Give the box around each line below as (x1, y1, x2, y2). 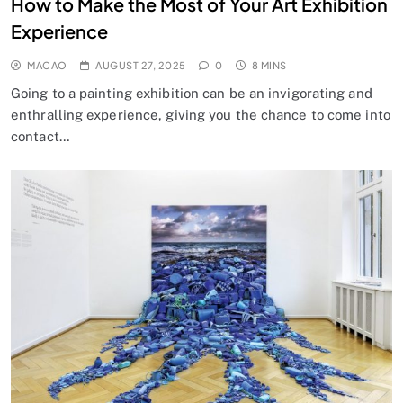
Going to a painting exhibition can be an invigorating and (11, 85, 372, 102)
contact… (11, 129, 70, 145)
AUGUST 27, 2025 (95, 59, 186, 72)
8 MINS (252, 59, 287, 72)
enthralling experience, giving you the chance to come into (11, 107, 390, 123)
